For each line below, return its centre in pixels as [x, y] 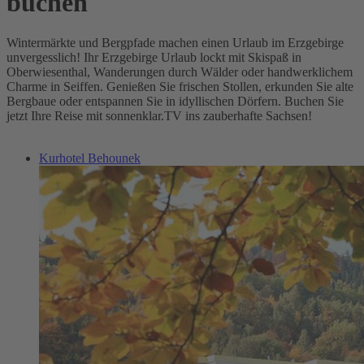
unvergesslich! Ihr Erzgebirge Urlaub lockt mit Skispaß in [154, 57]
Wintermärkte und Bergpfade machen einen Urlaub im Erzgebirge [175, 42]
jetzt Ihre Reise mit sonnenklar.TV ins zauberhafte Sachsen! [159, 115]
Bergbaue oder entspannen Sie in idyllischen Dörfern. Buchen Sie [175, 101]
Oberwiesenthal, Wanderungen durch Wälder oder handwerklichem [180, 71]
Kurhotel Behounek [90, 158]
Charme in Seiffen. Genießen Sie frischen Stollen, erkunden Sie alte [180, 86]
